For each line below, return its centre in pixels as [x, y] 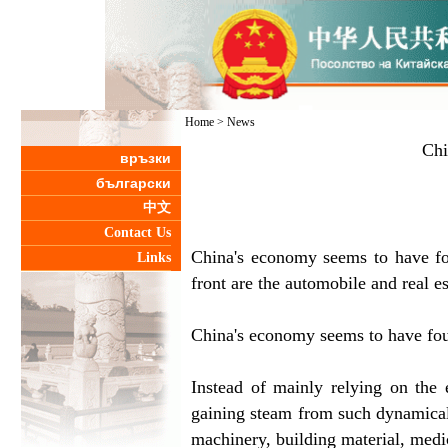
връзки [145, 158]
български [133, 183]
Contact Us [137, 232]
